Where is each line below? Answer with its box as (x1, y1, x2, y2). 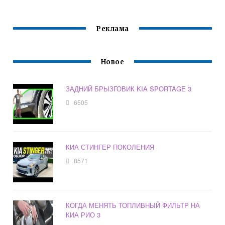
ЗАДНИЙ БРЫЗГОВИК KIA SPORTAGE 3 (66, 84, 192, 94)
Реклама (96, 25, 129, 34)
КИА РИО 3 (66, 210, 101, 220)
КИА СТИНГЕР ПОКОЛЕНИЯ (66, 142, 155, 152)
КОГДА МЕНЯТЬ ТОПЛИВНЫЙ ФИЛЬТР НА (66, 200, 200, 210)
